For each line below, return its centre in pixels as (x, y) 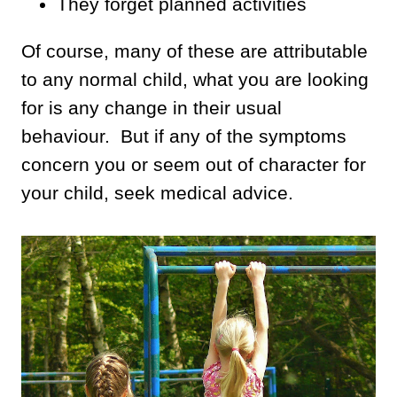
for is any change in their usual (152, 107)
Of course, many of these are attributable (195, 51)
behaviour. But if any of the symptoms (184, 136)
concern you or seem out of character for (194, 164)
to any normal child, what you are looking (195, 79)
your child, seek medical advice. (157, 192)
